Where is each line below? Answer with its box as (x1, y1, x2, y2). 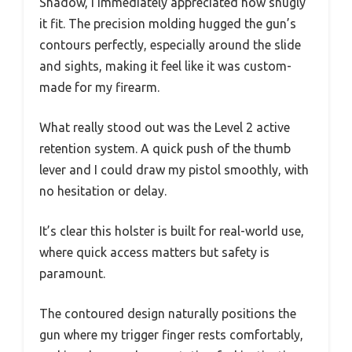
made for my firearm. (39, 79, 159, 94)
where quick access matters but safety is (39, 244, 269, 259)
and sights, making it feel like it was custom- (39, 58, 291, 73)
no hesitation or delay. (39, 183, 167, 198)
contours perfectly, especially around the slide (39, 37, 301, 52)
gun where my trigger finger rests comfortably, (39, 327, 303, 342)
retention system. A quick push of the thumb (39, 141, 291, 156)
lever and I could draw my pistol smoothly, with (39, 162, 309, 177)
